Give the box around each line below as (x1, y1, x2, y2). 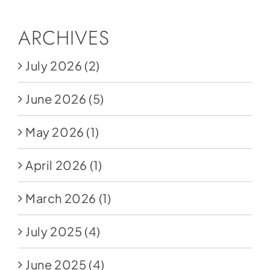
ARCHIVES (17, 24, 110, 52)
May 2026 (25, 124, 84, 140)
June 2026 (25, 91, 87, 107)
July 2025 (25, 224, 83, 239)
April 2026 (25, 157, 87, 173)
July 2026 (25, 58, 83, 74)
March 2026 (25, 190, 96, 206)
